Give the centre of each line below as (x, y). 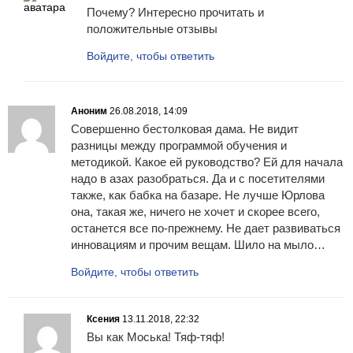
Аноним (89, 111)
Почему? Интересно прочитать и (175, 13)
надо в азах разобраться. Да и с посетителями (198, 179)
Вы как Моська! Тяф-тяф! (156, 337)
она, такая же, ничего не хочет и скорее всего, (195, 212)
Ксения (103, 320)
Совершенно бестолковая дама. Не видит (185, 129)
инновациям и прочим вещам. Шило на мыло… (198, 245)
